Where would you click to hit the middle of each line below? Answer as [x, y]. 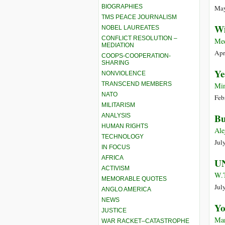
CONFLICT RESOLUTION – [139, 38]
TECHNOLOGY [123, 136]
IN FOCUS [116, 147]
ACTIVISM [116, 168]
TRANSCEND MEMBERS [137, 84]
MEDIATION [118, 45]
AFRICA [113, 157]
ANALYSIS [116, 115]
